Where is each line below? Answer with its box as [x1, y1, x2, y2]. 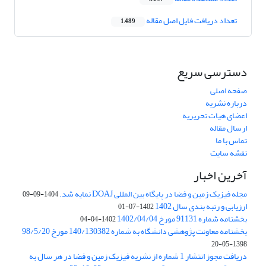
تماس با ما [216, 132, 247, 149]
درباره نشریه [205, 95, 247, 112]
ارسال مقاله [210, 120, 247, 137]
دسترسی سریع [177, 61, 247, 84]
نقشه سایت [210, 145, 247, 161]
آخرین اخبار [194, 164, 247, 188]
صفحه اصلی [210, 83, 247, 99]
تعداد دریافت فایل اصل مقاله [145, 12, 237, 29]
